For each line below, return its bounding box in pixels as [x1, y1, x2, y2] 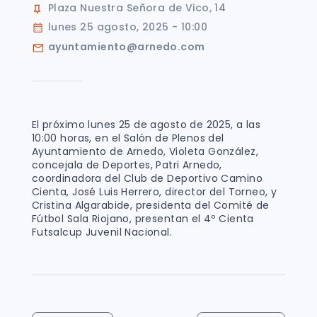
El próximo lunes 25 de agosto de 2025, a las [31, 117, 261, 132]
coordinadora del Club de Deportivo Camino [31, 171, 263, 185]
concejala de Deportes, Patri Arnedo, [31, 157, 222, 172]
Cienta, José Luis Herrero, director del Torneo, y [31, 184, 277, 199]
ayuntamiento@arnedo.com [47, 39, 205, 54]
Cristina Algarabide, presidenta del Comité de [31, 197, 270, 212]
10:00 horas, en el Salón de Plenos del [31, 130, 224, 145]
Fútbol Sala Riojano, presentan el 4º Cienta [31, 211, 254, 226]
